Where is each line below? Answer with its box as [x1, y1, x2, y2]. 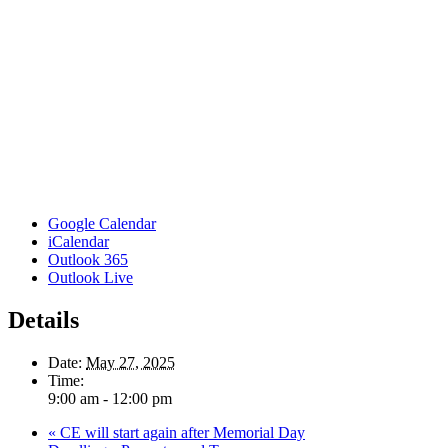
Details [8, 306, 79, 333]
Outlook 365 [48, 250, 128, 268]
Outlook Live [48, 268, 133, 286]
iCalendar [48, 232, 109, 250]
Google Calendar [48, 214, 156, 232]
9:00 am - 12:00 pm [48, 389, 172, 407]
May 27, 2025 [86, 353, 175, 371]
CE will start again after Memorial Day [56, 423, 305, 441]
